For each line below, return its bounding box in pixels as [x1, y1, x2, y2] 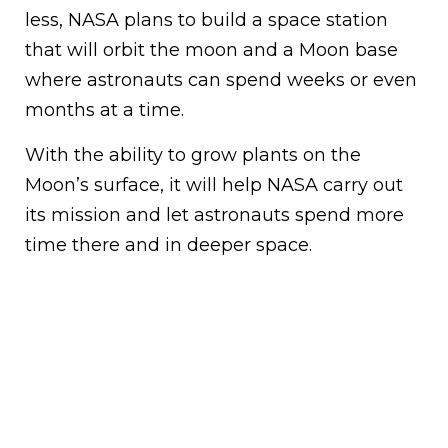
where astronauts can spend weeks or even [25, 68, 417, 91]
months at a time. [25, 98, 184, 121]
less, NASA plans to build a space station [25, 8, 388, 31]
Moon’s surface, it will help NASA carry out [25, 173, 403, 196]
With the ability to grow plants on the [25, 143, 361, 166]
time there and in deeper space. [25, 233, 312, 256]
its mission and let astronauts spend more [25, 203, 404, 226]
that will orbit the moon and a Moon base [25, 38, 398, 61]
